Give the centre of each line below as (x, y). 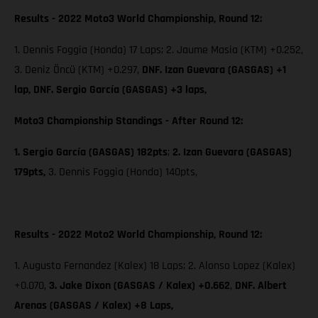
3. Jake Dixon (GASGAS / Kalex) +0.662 (139, 285)
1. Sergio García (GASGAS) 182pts (91, 152)
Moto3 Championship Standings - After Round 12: (128, 121)
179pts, (31, 172)
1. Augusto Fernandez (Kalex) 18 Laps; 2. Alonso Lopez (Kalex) (155, 265)
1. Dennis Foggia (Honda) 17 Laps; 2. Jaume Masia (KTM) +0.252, (159, 50)
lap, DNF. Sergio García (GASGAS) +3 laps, (110, 89)
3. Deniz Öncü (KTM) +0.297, (78, 70)
